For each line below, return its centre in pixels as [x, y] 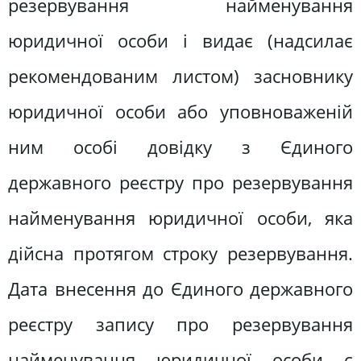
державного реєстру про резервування [180, 182]
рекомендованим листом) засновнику [180, 76]
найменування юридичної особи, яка [180, 218]
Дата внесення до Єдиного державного [180, 288]
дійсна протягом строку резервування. [180, 253]
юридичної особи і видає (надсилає [180, 40]
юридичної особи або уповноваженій [180, 111]
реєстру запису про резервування [180, 324]
